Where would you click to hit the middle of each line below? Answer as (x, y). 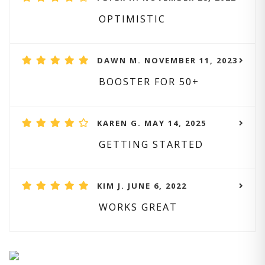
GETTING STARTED (151, 144)
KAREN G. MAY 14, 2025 (152, 123)
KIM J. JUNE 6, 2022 (142, 186)
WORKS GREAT (138, 207)
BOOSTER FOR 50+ (149, 82)
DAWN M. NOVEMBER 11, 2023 (167, 60)
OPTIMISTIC (132, 19)
